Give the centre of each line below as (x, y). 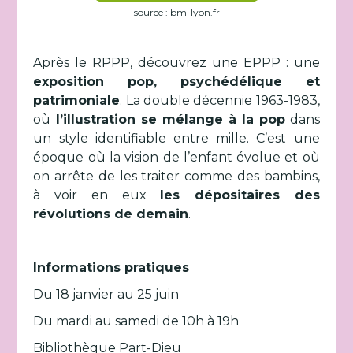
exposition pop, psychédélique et (176, 82)
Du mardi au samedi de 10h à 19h (136, 321)
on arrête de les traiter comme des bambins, (176, 176)
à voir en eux (97, 195)
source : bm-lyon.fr (176, 12)
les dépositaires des (240, 195)
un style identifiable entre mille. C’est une (176, 138)
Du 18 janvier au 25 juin (106, 294)
